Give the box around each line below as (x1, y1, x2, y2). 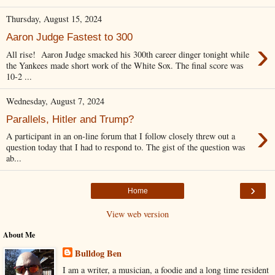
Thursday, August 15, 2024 (6, 13, 102, 25)
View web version (106, 208, 169, 220)
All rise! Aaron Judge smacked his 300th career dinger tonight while (6, 48, 249, 60)
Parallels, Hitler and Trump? (6, 112, 134, 125)
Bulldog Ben (74, 247, 122, 260)
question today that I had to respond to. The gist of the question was (6, 141, 246, 153)
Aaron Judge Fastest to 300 (6, 31, 133, 44)
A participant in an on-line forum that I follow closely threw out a (6, 130, 235, 142)
